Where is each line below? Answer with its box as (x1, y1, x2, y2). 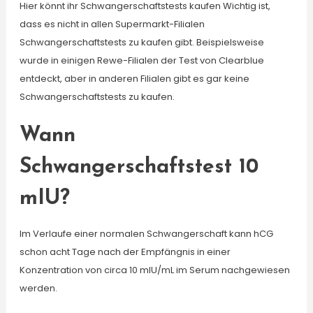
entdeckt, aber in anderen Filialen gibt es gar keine (19, 72, 249, 85)
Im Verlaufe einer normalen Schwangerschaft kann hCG (19, 227, 273, 240)
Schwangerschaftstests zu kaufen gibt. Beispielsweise (19, 36, 264, 49)
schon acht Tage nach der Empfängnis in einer (19, 245, 231, 259)
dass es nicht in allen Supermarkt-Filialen (19, 17, 205, 31)
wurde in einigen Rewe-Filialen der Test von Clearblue (19, 54, 264, 67)
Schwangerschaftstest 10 (19, 156, 259, 178)
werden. (19, 282, 57, 295)
